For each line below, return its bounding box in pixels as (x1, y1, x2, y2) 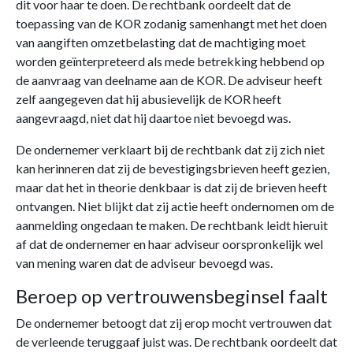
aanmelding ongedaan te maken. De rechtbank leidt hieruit (16, 217, 328, 233)
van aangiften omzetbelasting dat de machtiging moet (16, 35, 306, 50)
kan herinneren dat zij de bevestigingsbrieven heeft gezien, (16, 161, 329, 176)
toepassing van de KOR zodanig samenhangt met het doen (16, 16, 327, 32)
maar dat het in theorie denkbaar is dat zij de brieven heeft (16, 180, 327, 195)
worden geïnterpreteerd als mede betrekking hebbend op (16, 54, 325, 69)
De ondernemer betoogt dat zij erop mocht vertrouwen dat (16, 315, 332, 331)
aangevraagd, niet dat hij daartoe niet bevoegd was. (16, 110, 291, 126)
